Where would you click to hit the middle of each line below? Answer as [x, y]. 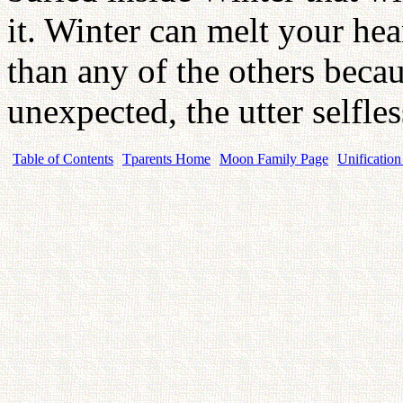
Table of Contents [63, 158]
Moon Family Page [274, 158]
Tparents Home [166, 158]
